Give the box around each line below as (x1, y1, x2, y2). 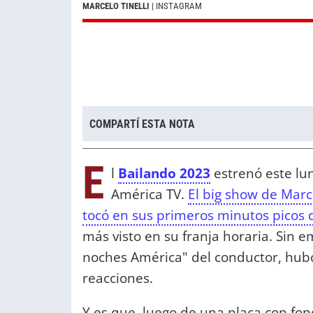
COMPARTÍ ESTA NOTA (89, 117, 195, 131)
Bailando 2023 (118, 163, 210, 183)
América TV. (111, 184, 188, 204)
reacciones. (82, 268, 156, 288)
